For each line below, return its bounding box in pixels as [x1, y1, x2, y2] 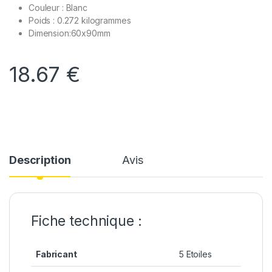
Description [9, 153, 71, 166]
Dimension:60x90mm [29, 27, 110, 38]
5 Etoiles [179, 248, 212, 259]
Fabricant [36, 248, 77, 259]
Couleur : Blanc [29, 2, 87, 13]
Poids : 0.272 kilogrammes [29, 15, 131, 25]
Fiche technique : [31, 212, 142, 229]
